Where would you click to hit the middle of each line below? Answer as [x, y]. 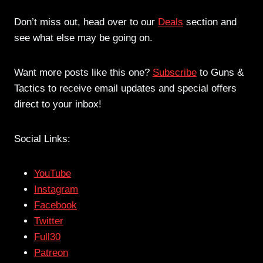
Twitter [49, 221]
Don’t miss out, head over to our [86, 22]
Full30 [47, 237]
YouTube [53, 174]
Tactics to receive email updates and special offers [125, 89]
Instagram [56, 190]
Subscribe [175, 73]
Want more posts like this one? [83, 73]
